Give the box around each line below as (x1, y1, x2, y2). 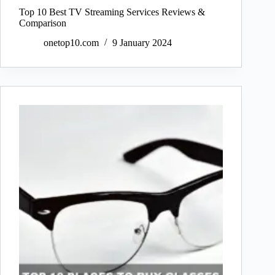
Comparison (19, 17, 66, 28)
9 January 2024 (112, 37, 172, 48)
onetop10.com (44, 37, 99, 48)
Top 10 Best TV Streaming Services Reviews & (19, 6, 205, 17)
